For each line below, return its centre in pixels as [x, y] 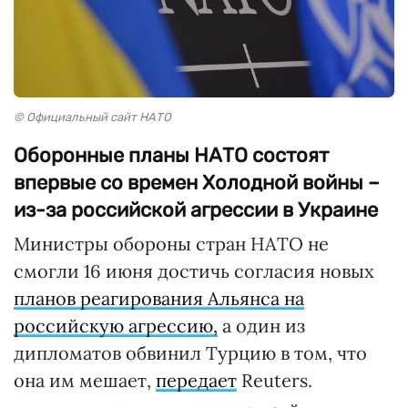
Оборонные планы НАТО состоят [171, 156]
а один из [261, 326]
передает [196, 381]
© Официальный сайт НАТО [92, 117]
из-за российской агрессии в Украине [196, 210]
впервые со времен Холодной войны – [197, 183]
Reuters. [275, 381]
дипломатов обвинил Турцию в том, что [190, 353]
